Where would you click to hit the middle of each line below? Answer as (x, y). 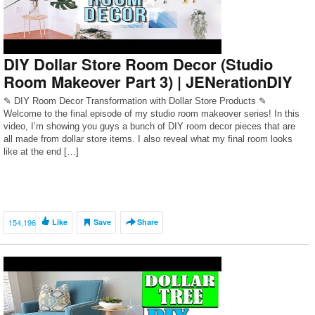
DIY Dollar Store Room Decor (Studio (138, 64)
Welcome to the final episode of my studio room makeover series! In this (152, 114)
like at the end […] (41, 152)
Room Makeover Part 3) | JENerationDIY (148, 82)
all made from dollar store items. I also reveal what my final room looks (148, 139)
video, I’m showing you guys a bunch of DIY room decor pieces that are (149, 126)
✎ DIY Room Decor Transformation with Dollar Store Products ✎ (135, 101)
